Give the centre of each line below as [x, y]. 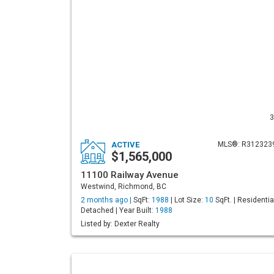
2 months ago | [107, 200]
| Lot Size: [187, 200]
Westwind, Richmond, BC [124, 187]
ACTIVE [125, 145]
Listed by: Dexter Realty [120, 224]
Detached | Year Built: [118, 210]
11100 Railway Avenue [130, 175]
